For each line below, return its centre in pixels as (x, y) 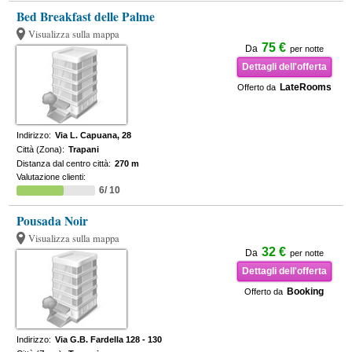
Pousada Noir (53, 221)
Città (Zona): (41, 149)
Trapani (84, 149)
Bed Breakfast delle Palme (86, 16)
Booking (306, 291)
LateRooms (305, 87)
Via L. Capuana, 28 (93, 135)
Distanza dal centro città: (64, 163)
